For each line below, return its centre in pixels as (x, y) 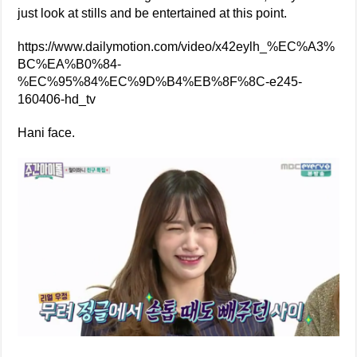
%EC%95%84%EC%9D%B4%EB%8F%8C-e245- (160, 82)
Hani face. (47, 133)
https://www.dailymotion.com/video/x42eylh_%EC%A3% (177, 47)
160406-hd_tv (57, 100)
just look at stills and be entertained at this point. (153, 14)
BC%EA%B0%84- (70, 65)
